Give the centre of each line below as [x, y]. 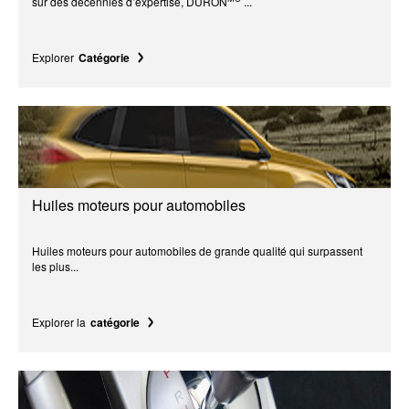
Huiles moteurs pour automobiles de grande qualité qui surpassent [197, 250]
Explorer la [59, 321]
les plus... [55, 266]
